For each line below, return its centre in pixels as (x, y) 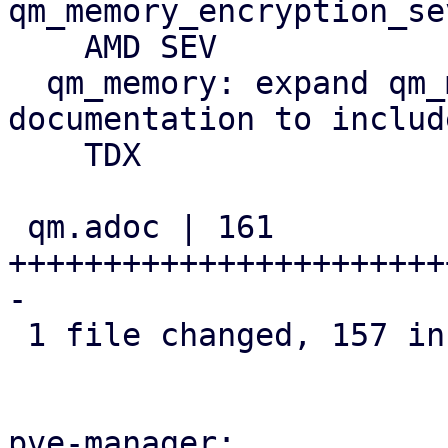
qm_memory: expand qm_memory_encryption (27, 83)
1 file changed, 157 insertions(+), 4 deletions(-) (17, 335)
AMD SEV (46, 47)
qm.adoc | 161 (17, 227)
